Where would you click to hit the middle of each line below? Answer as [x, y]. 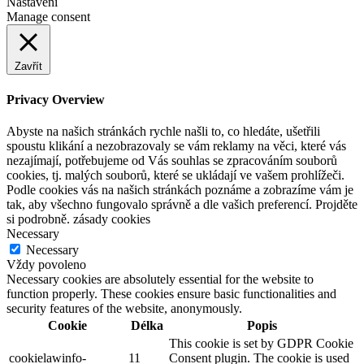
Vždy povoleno [46, 264]
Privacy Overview [56, 99]
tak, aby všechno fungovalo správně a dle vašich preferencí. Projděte [182, 204]
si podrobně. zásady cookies [78, 219]
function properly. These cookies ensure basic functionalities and [171, 293]
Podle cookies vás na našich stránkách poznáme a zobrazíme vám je [180, 189]
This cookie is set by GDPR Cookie [261, 343]
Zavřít [28, 67]
